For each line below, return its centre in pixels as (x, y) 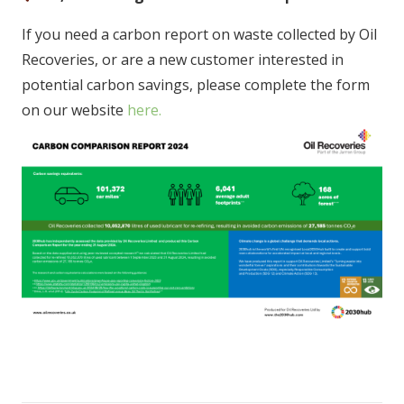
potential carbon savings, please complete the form (196, 85)
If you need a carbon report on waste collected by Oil (199, 35)
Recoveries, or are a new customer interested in (183, 60)
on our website (74, 110)
